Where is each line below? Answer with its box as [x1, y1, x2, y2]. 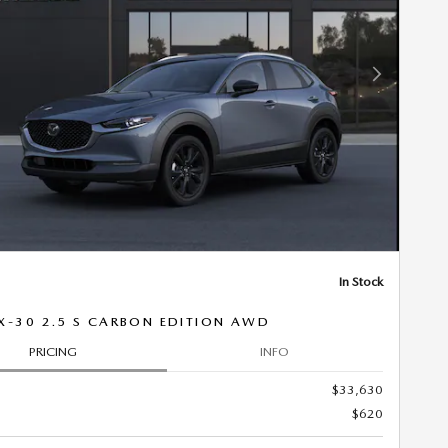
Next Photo [375, 74, 439, 90]
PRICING [28, 344, 77, 360]
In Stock [339, 273, 383, 289]
